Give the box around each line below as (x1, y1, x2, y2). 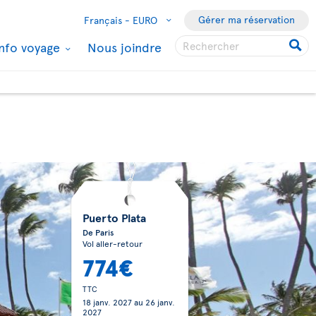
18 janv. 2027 (82, 296, 132, 308)
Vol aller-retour (82, 238, 142, 249)
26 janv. (145, 296, 175, 308)
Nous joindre (87, 38, 162, 56)
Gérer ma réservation (198, 13, 295, 26)
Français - (84, 13, 130, 27)
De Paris (82, 226, 114, 238)
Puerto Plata (82, 209, 146, 225)
